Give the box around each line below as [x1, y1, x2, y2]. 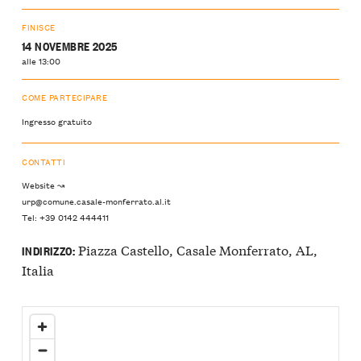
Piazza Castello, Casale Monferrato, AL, [74, 239, 317, 259]
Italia [22, 259, 54, 279]
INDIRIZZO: [22, 241, 75, 259]
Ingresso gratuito [22, 113, 92, 128]
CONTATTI [22, 154, 66, 168]
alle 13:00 [22, 52, 60, 68]
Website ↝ [22, 177, 64, 193]
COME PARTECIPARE [22, 90, 108, 105]
